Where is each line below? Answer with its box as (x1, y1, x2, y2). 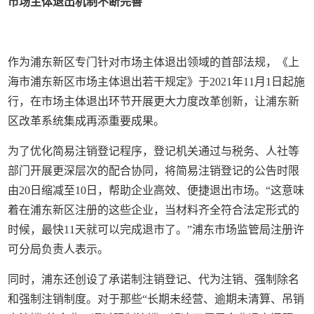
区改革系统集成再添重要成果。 (8, 114, 165, 127)
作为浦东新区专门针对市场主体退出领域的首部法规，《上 (8, 55, 300, 68)
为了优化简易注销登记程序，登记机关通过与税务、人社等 (8, 144, 300, 157)
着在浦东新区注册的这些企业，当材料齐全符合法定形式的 (8, 203, 300, 216)
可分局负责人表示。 (8, 243, 109, 255)
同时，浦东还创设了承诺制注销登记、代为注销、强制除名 (8, 273, 300, 285)
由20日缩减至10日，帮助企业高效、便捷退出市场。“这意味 (8, 184, 305, 196)
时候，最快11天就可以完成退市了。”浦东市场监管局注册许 (8, 223, 305, 235)
